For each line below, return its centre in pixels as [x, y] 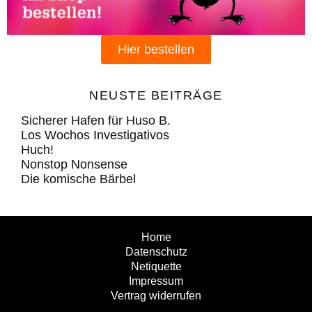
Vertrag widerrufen [156, 295]
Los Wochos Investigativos [95, 135]
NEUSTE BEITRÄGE [156, 95]
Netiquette [156, 266]
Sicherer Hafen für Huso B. [96, 120]
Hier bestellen [156, 49]
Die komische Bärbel [78, 179]
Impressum [156, 281]
